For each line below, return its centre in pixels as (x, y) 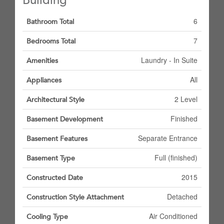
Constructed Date (55, 178)
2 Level (186, 99)
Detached (182, 196)
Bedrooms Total (51, 41)
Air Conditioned (173, 216)
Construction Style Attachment (75, 197)
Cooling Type (47, 217)
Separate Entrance (168, 138)
